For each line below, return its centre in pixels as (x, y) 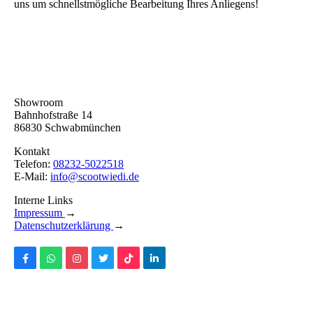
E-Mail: (32, 177)
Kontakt (32, 152)
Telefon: (34, 164)
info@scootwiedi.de (95, 177)
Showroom (38, 103)
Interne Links (43, 201)
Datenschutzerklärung (64, 226)
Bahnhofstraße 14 (53, 115)
